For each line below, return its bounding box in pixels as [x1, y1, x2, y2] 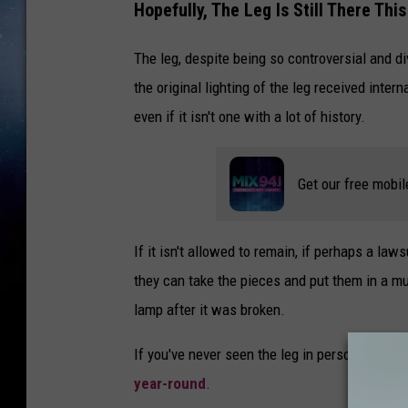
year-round [134, 373, 206, 393]
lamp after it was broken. [134, 300, 285, 319]
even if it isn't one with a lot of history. [134, 107, 365, 126]
